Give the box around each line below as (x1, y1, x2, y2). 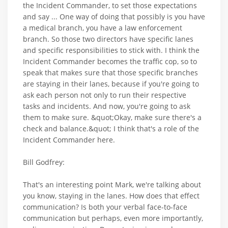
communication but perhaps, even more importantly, (23, 213, 203, 223)
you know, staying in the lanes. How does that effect (23, 190, 199, 201)
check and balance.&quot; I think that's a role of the (23, 123, 199, 133)
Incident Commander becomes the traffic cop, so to (23, 56, 197, 66)
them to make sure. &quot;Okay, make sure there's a (23, 112, 202, 122)
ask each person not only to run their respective (23, 90, 186, 100)
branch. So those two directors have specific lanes (23, 34, 193, 44)
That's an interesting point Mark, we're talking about (23, 179, 201, 189)
